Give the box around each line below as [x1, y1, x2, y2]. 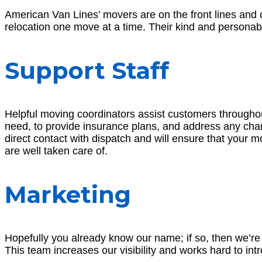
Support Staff [5, 56, 169, 85]
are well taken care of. [5, 145, 108, 157]
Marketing [5, 180, 131, 209]
